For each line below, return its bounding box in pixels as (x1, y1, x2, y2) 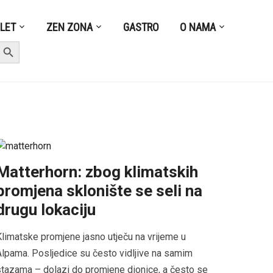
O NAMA (180, 20, 216, 34)
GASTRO (123, 20, 160, 34)
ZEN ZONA (46, 20, 93, 34)
